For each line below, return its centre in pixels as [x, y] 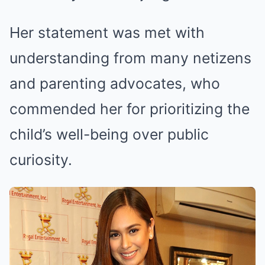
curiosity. [41, 160]
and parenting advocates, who [115, 84]
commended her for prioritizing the [130, 109]
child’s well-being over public [109, 135]
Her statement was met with [107, 33]
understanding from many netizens [130, 58]
